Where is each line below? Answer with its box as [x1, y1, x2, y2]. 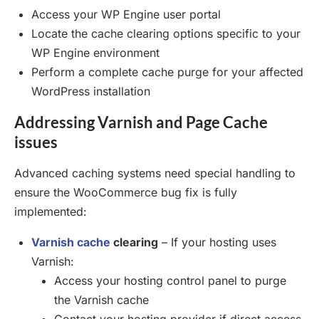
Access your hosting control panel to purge [54, 273, 286, 288]
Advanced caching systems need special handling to [14, 165, 296, 180]
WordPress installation [31, 83, 150, 98]
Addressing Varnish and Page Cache [14, 112, 268, 132]
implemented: [14, 204, 87, 219]
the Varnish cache [54, 292, 149, 307]
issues [14, 132, 58, 152]
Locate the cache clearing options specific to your [31, 26, 300, 41]
